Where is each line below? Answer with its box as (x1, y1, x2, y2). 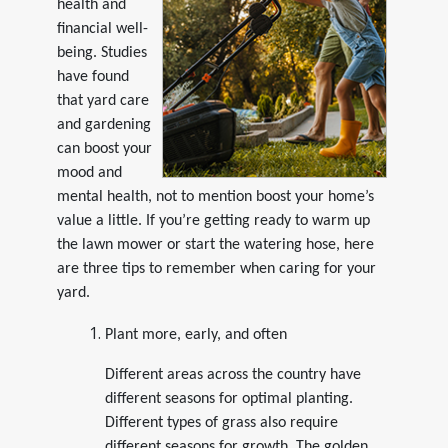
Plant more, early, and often (104, 326, 287, 343)
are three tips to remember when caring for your (56, 260, 376, 277)
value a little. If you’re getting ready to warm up (56, 212, 370, 229)
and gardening (56, 116, 151, 133)
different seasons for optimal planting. (104, 390, 353, 407)
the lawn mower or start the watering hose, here (56, 236, 374, 253)
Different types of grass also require (104, 414, 338, 431)
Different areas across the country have (104, 366, 361, 383)
